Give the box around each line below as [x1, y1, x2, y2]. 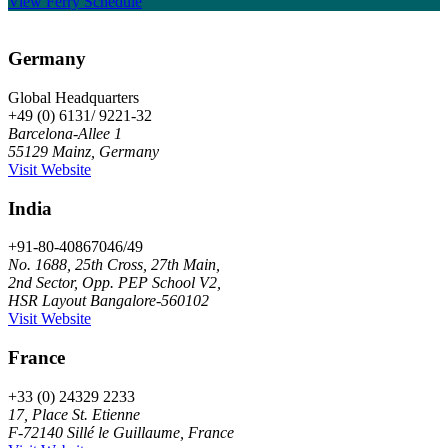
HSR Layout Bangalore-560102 [8, 292, 209, 310]
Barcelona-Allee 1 [8, 124, 122, 142]
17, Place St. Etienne [8, 405, 140, 423]
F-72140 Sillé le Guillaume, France [8, 423, 234, 441]
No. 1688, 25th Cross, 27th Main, [8, 256, 220, 274]
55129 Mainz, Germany [8, 142, 159, 160]
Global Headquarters [8, 88, 139, 106]
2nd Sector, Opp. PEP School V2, [8, 274, 221, 292]
